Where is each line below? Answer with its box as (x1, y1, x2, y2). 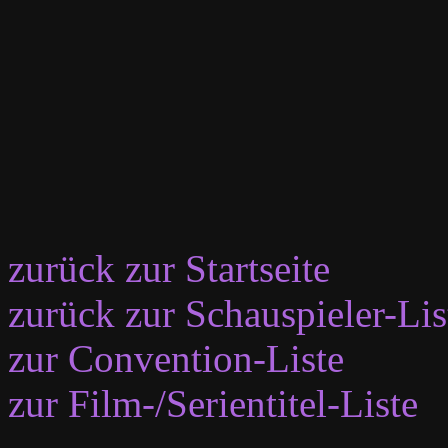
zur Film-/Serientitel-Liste (8, 382, 418, 426)
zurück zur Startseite (8, 247, 330, 291)
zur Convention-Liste (8, 337, 344, 381)
